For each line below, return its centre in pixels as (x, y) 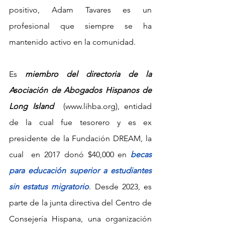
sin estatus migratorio (49, 186)
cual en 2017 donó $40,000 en (70, 154)
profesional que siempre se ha (80, 26)
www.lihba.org (90, 106)
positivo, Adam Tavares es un (80, 10)
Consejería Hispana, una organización (80, 218)
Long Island (31, 106)
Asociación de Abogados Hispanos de (80, 90)
